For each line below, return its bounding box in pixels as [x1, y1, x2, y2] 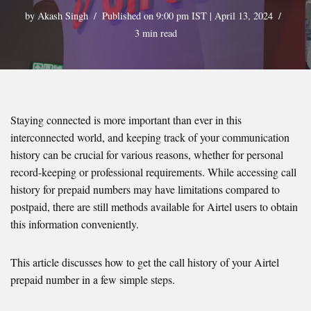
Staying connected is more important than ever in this [10, 112, 242, 128]
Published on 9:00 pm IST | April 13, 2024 [101, 9, 273, 23]
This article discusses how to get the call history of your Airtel [10, 255, 279, 270]
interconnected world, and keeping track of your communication [10, 130, 289, 145]
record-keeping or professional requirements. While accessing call [10, 165, 296, 180]
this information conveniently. [10, 217, 139, 232]
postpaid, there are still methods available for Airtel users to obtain [10, 199, 298, 215]
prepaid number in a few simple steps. [10, 272, 175, 287]
